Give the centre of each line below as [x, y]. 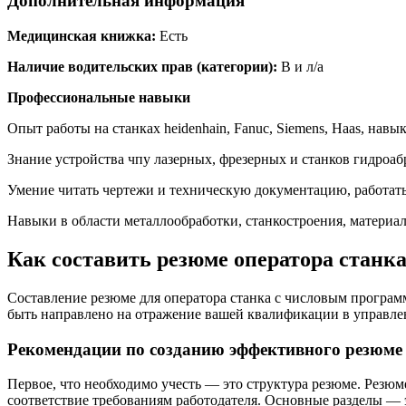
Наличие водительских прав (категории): [142, 67]
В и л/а [300, 67]
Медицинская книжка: [82, 36]
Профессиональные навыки [99, 98]
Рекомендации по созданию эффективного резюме [205, 349]
